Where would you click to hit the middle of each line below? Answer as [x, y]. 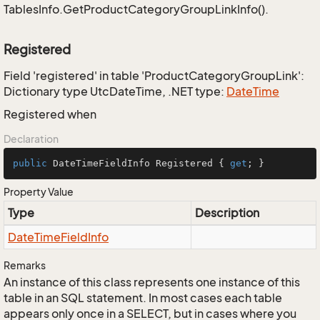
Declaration [31, 139]
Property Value [39, 192]
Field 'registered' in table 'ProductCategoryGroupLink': [154, 76]
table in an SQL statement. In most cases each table [143, 298]
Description [227, 213]
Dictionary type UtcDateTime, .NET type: [115, 91]
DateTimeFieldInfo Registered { [139, 163]
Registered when [50, 114]
